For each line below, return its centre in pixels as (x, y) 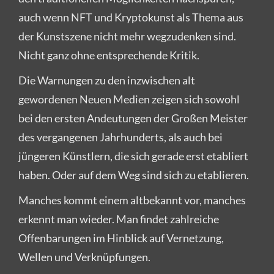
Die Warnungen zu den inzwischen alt (107, 80)
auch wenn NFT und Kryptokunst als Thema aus (131, 17)
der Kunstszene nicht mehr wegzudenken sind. (127, 36)
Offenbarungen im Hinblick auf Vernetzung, (121, 238)
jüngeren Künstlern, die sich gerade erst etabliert (133, 156)
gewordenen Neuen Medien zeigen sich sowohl (129, 99)
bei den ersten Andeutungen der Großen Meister (133, 118)
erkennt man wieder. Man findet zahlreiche (119, 219)
